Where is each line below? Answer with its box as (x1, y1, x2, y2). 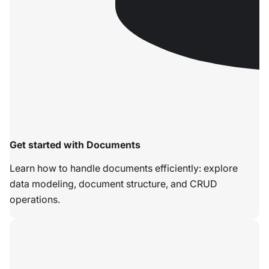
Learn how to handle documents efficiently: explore (10, 162, 238, 175)
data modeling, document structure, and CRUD (10, 178, 217, 190)
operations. (10, 193, 60, 206)
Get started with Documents (10, 139, 141, 151)
